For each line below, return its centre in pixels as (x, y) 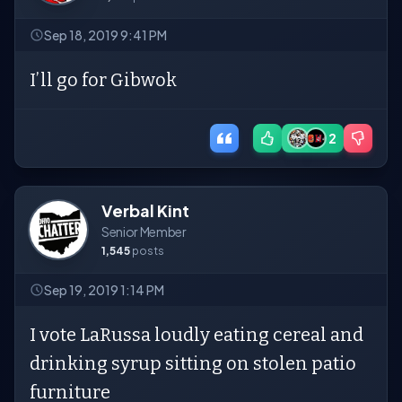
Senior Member (144, 232)
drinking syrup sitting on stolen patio (193, 363)
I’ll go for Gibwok (103, 80)
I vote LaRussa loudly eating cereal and (197, 335)
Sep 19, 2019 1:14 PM (104, 290)
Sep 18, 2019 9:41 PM (105, 35)
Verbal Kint (145, 210)
